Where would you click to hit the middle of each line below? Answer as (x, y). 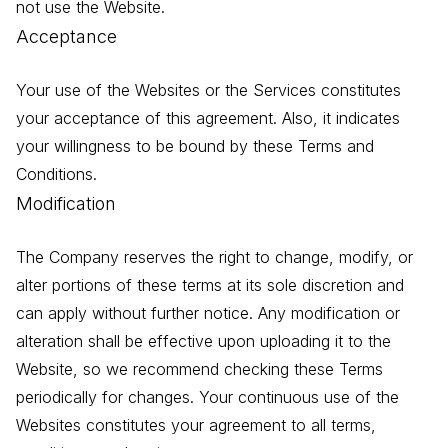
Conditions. (56, 174)
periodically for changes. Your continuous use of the (207, 397)
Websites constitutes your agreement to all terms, (196, 425)
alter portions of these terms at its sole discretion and (210, 285)
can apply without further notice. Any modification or (208, 313)
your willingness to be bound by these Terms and (195, 146)
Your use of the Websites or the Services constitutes (208, 90)
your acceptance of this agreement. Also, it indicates (208, 118)
